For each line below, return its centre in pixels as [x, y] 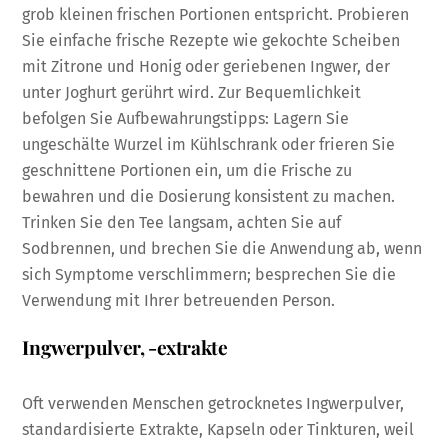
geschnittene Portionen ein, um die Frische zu [187, 170]
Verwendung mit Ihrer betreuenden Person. [179, 300]
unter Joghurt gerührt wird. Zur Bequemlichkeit [192, 92]
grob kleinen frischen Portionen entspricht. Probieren [216, 14]
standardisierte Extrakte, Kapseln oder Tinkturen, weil [218, 430]
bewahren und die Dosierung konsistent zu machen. [209, 196]
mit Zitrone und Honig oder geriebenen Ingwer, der [206, 66]
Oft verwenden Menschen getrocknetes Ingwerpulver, [213, 404]
